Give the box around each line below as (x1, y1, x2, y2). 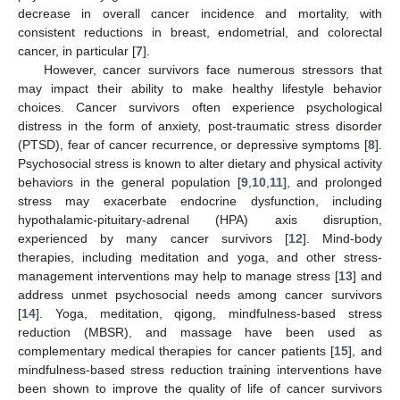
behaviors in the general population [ (18, 174, 241, 189)
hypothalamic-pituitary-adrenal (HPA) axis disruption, (18, 212, 382, 227)
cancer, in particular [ (18, 43, 136, 58)
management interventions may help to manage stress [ (18, 268, 339, 283)
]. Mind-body (302, 230, 383, 246)
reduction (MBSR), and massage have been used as (18, 324, 382, 339)
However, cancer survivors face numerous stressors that (43, 62, 382, 77)
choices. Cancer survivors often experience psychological (18, 99, 382, 114)
